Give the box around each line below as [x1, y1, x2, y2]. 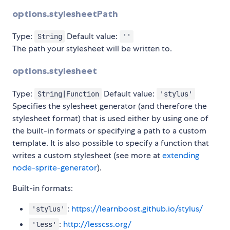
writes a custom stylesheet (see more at [12, 149, 162, 161]
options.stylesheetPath [12, 8, 118, 20]
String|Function [37, 89, 99, 99]
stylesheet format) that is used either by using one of [12, 112, 208, 124]
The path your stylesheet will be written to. [12, 43, 172, 54]
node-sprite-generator [12, 162, 97, 173]
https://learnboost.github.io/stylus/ [71, 203, 203, 214]
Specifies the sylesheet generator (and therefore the [12, 100, 207, 111]
